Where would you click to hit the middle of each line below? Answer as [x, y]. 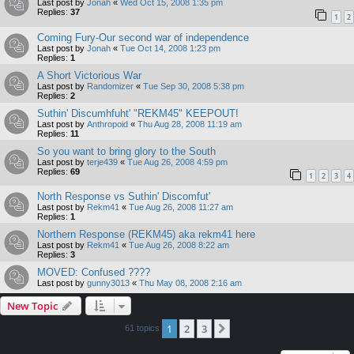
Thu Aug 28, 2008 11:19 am [190, 124]
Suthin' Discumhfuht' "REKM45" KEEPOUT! [138, 113]
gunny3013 [108, 283]
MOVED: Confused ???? [94, 273]
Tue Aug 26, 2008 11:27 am [181, 207]
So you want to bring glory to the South [126, 151]
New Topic [32, 306]
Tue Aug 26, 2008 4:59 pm [177, 162]
